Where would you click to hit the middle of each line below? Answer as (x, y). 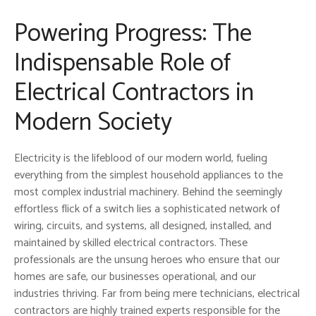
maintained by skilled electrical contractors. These (131, 243)
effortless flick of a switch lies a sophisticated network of (147, 209)
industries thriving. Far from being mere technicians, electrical (157, 293)
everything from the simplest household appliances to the (148, 175)
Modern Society (93, 123)
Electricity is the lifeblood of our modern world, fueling (141, 158)
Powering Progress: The (133, 34)
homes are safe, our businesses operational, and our (135, 276)
